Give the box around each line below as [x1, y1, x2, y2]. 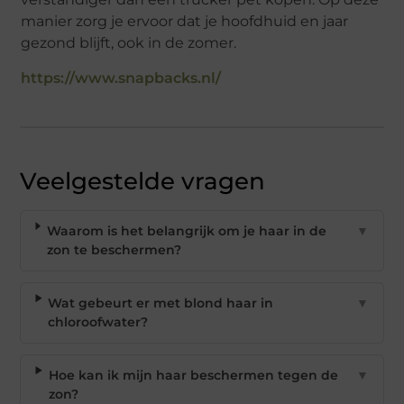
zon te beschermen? [46, 242, 181, 259]
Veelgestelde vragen [20, 167, 266, 197]
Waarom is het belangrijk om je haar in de [46, 223, 326, 240]
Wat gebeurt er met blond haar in [48, 295, 274, 312]
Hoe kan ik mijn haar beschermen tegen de [48, 367, 338, 384]
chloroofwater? [48, 314, 149, 331]
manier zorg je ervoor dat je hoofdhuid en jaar [21, 12, 349, 30]
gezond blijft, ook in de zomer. [21, 33, 237, 51]
